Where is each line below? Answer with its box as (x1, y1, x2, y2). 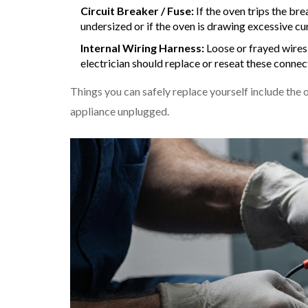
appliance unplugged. (70, 104, 169, 118)
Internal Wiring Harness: (80, 41, 204, 54)
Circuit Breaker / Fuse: (80, 3, 194, 17)
